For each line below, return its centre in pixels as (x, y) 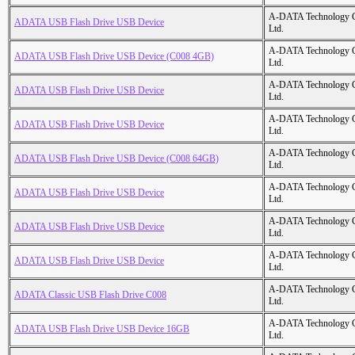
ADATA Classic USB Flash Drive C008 (90, 295)
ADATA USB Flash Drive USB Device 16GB (102, 329)
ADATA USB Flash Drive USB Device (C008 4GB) (114, 57)
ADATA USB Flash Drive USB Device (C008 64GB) (116, 159)
